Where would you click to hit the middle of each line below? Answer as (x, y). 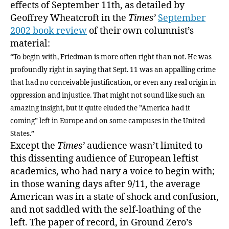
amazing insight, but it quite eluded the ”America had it (100, 108)
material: (30, 44)
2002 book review (49, 31)
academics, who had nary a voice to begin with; (112, 171)
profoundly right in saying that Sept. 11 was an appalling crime (113, 70)
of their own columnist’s (140, 31)
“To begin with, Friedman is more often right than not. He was (111, 57)
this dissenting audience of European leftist (104, 159)
